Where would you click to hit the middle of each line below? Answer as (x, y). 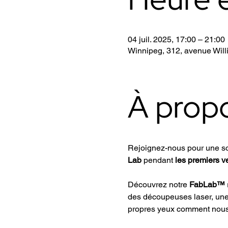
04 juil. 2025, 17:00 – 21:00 (176, 39)
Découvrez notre (158, 184)
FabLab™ (207, 184)
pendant (158, 160)
